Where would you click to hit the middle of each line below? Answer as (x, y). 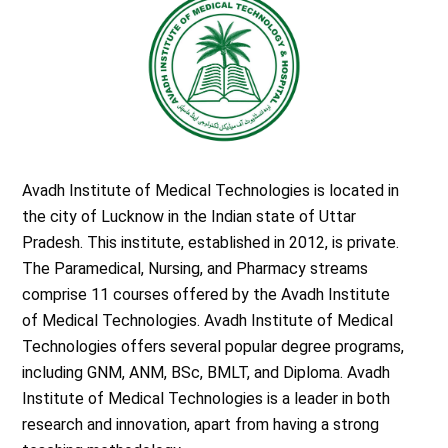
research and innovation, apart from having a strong (201, 425)
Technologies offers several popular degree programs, (213, 347)
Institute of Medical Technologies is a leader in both (206, 399)
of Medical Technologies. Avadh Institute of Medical (208, 321)
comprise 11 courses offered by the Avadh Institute (206, 295)
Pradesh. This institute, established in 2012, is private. (211, 243)
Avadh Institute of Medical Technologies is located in (211, 191)
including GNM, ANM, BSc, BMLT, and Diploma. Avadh (206, 373)
